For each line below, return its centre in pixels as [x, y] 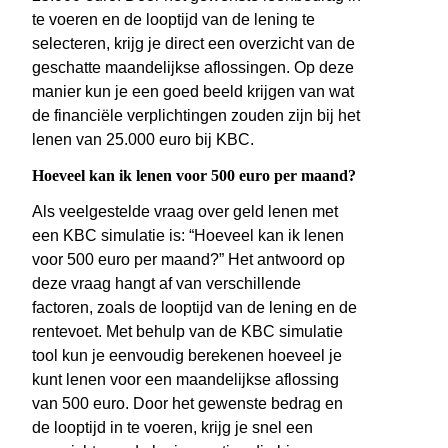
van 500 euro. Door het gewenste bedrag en [187, 404]
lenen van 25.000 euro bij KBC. [143, 140]
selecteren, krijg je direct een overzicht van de [193, 44]
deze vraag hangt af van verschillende [166, 284]
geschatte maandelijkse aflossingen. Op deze [193, 68]
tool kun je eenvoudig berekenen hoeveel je [187, 356]
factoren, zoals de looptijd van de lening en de [194, 308]
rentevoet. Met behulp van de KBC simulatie [187, 332]
